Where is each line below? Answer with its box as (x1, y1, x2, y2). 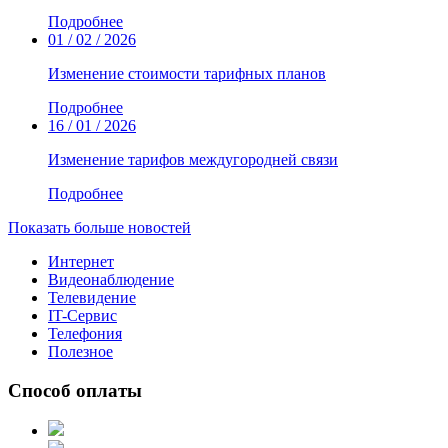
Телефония (48, 324, 122, 342)
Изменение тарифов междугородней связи (48, 150, 338, 168)
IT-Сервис (48, 306, 117, 324)
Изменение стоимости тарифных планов (48, 64, 326, 82)
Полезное (48, 342, 113, 360)
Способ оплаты (8, 379, 142, 401)
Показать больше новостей (8, 218, 191, 236)
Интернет (48, 252, 114, 270)
